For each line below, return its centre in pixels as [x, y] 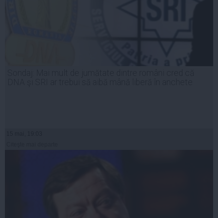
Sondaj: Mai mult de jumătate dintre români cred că [101, 73]
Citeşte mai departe [32, 145]
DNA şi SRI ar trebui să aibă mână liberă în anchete [100, 82]
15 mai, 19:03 [24, 134]
